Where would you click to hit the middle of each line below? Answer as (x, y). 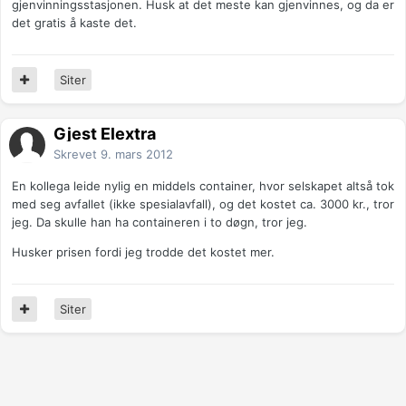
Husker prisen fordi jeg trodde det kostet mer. (143, 252)
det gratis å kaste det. (74, 23)
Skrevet (77, 155)
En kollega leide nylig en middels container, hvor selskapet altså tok (203, 186)
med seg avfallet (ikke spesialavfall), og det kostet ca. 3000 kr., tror (203, 204)
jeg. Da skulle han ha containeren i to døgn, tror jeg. (159, 222)
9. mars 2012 (137, 155)
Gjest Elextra (105, 134)
